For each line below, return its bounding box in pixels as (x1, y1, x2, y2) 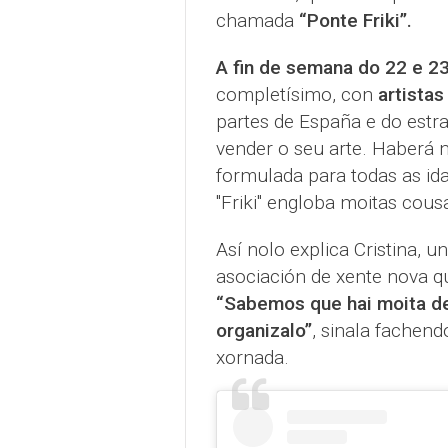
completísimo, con (215, 83, 378, 107)
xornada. (215, 346, 289, 370)
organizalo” (215, 319, 312, 343)
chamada (215, 9, 299, 33)
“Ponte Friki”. (298, 9, 412, 33)
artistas (377, 83, 444, 107)
